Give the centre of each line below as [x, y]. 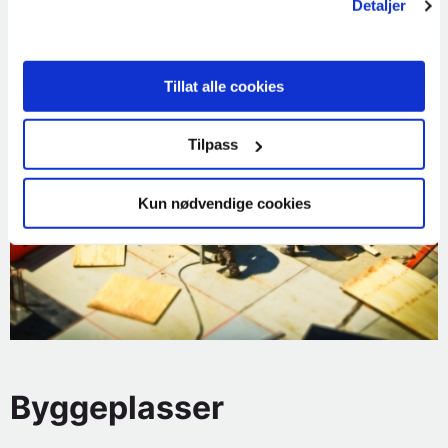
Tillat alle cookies [224, 86]
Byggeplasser [117, 408]
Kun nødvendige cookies [224, 203]
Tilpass [212, 144]
